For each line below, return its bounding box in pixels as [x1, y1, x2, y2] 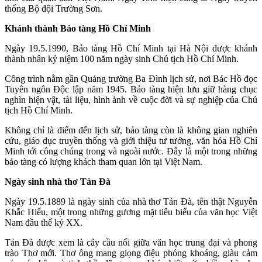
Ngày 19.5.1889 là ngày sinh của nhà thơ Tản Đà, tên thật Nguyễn [5, 196, 257, 207]
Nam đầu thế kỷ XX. [5, 218, 82, 228]
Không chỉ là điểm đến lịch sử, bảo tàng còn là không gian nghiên [5, 125, 257, 136]
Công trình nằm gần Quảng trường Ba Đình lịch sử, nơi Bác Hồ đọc [5, 74, 257, 84]
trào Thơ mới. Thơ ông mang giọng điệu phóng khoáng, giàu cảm [5, 248, 257, 258]
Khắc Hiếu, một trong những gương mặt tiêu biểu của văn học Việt [5, 207, 257, 218]
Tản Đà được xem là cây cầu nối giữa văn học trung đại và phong [5, 237, 257, 248]
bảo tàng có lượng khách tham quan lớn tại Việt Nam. [5, 157, 202, 167]
